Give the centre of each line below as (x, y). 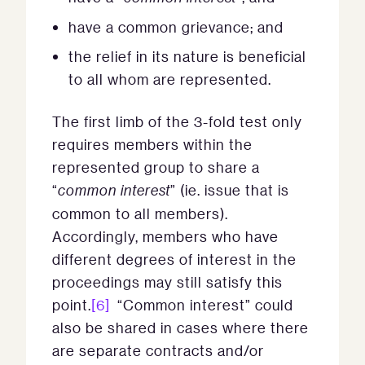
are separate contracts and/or (158, 350)
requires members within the (152, 144)
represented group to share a (156, 167)
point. (72, 305)
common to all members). (140, 213)
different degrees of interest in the (174, 259)
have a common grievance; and (176, 27)
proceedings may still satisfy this (167, 282)
